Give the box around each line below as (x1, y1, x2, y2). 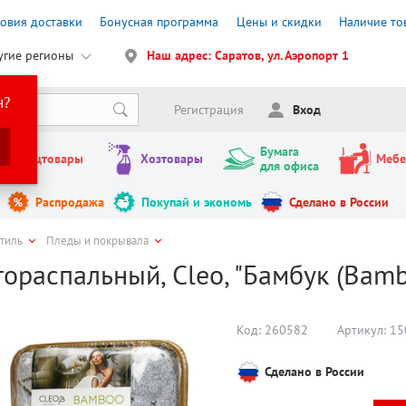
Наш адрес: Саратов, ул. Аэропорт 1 (147, 47, 350, 64)
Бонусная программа (100, 13, 219, 30)
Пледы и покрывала (46, 233, 150, 249)
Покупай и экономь (140, 194, 252, 211)
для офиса (259, 158, 319, 175)
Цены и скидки (236, 13, 322, 30)
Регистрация (173, 101, 244, 119)
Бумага (259, 143, 299, 160)
